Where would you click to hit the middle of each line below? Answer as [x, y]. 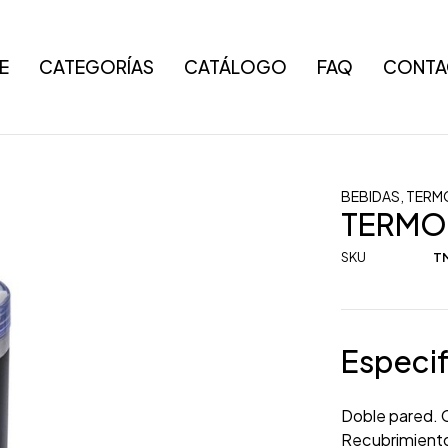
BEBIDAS [371, 196]
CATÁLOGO [235, 66]
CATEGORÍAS [96, 66]
